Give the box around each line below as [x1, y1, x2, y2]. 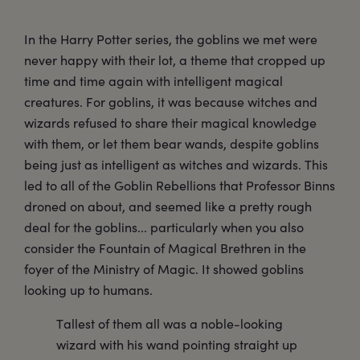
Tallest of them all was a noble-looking [56, 314, 283, 332]
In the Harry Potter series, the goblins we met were [24, 30, 317, 47]
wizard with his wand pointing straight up [56, 335, 297, 353]
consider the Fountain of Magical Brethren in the [24, 239, 306, 256]
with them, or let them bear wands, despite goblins [24, 134, 319, 152]
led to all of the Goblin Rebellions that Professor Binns [24, 176, 335, 194]
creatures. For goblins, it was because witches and [24, 92, 317, 110]
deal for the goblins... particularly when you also [24, 218, 304, 235]
